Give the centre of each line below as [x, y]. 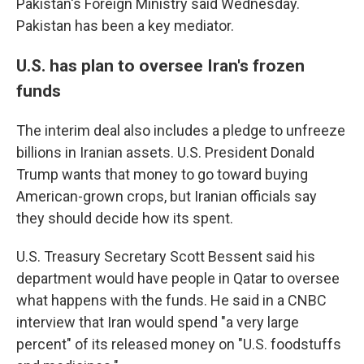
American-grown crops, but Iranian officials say [167, 197]
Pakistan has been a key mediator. [125, 26]
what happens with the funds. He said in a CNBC [171, 301]
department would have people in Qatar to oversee [178, 279]
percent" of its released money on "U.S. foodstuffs [179, 344]
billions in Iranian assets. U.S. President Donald [165, 153]
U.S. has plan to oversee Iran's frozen [160, 66]
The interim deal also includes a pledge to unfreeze [181, 131]
